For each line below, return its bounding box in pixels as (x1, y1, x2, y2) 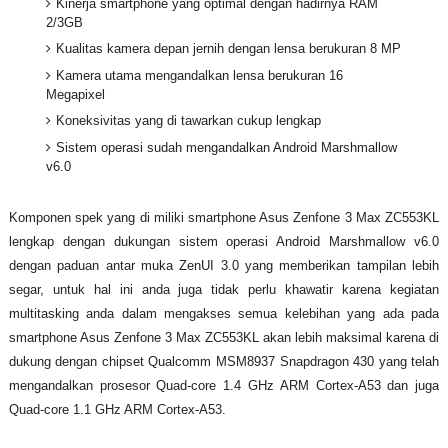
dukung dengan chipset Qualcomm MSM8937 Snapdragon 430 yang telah (8, 354, 440, 370)
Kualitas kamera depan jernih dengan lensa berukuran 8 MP (56, 41, 402, 57)
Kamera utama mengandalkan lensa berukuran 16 (56, 67, 344, 83)
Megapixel (46, 86, 106, 102)
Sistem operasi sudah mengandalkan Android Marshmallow (56, 139, 398, 155)
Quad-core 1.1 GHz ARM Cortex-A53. (8, 402, 226, 418)
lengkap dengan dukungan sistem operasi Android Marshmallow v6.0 (8, 234, 440, 250)
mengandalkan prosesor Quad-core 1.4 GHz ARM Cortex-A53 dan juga (8, 378, 440, 394)
